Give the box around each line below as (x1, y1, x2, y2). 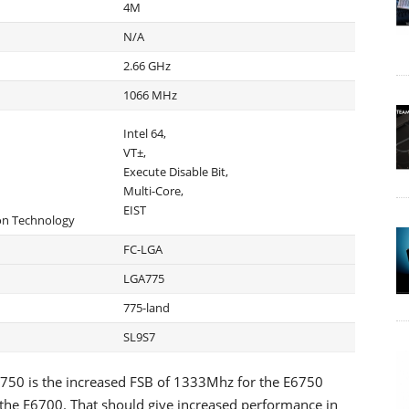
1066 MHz (123, 87, 177, 103)
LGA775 (123, 270, 164, 287)
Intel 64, (123, 125, 166, 142)
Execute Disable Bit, (123, 163, 228, 180)
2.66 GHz (123, 58, 171, 74)
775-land (123, 299, 170, 316)
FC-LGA (123, 241, 163, 257)
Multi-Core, (123, 183, 184, 199)
